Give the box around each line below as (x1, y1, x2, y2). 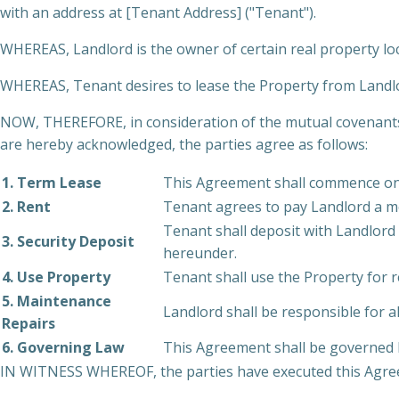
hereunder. (163, 243, 237, 263)
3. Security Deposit (2, 232, 134, 251)
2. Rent (2, 197, 51, 216)
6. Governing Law (2, 338, 125, 357)
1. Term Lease (2, 173, 102, 192)
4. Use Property (2, 267, 110, 287)
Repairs (2, 313, 55, 333)
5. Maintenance (2, 291, 111, 311)
